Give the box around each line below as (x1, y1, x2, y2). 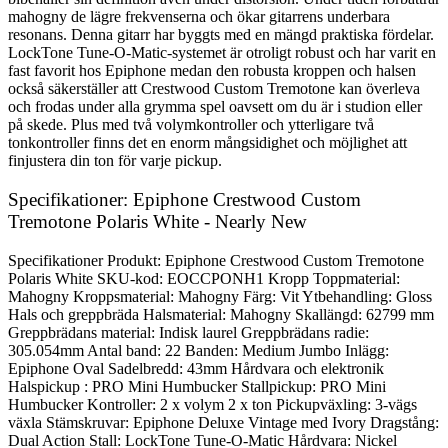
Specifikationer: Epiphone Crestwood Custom (8, 188, 361, 210)
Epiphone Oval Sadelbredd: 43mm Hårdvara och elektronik (8, 359, 384, 377)
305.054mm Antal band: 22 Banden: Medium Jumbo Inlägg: (8, 341, 389, 359)
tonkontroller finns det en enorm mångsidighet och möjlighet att (8, 134, 407, 152)
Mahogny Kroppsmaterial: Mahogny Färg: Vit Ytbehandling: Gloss (8, 287, 432, 305)
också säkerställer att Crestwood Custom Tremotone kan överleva (8, 80, 420, 98)
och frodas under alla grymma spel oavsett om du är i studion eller (8, 98, 422, 116)
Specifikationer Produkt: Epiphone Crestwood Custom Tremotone (8, 251, 424, 269)
